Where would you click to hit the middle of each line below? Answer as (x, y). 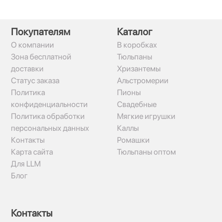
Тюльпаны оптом (146, 152)
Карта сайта (32, 152)
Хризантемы (139, 69)
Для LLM (26, 164)
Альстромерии (143, 81)
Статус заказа (35, 81)
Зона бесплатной (41, 57)
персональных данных (50, 128)
